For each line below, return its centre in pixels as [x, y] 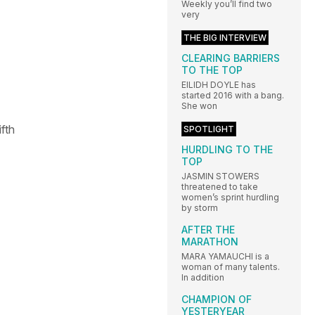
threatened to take [220, 187]
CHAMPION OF [217, 300]
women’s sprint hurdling [230, 198]
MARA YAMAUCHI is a [225, 257]
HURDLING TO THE [227, 150]
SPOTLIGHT [209, 129]
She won [199, 106]
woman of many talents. [231, 267]
